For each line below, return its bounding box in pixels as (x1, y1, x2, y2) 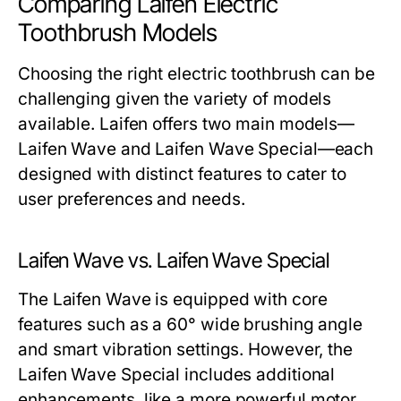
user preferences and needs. (18, 189, 245, 209)
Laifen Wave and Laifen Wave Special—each (18, 139, 374, 159)
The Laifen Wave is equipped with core (18, 289, 328, 310)
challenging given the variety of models (18, 89, 332, 109)
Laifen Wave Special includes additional (18, 364, 336, 385)
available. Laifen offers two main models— (18, 114, 355, 134)
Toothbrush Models (18, 18, 218, 47)
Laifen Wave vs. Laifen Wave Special (18, 248, 329, 273)
